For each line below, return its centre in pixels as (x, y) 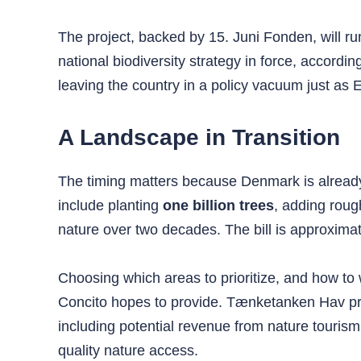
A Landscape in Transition (199, 138)
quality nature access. (128, 350)
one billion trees (218, 205)
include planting (110, 205)
